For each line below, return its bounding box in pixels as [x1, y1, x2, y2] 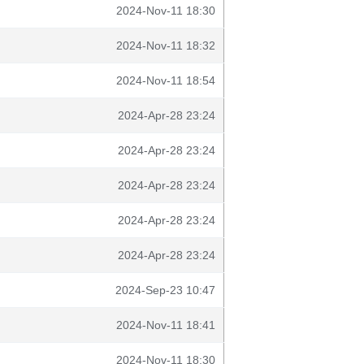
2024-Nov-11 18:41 [116, 318, 215, 331]
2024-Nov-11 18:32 [116, 39, 215, 52]
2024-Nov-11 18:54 [116, 74, 215, 87]
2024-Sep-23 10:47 [115, 284, 215, 297]
